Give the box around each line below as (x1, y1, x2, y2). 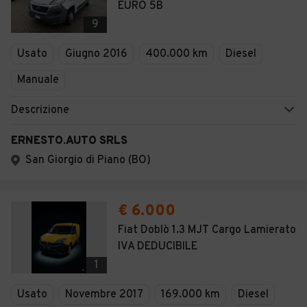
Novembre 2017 (65, 288, 143, 302)
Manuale (17, 73, 59, 87)
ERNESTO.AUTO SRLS (11, 134, 127, 148)
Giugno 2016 (65, 47, 127, 61)
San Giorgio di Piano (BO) (25, 153, 151, 167)
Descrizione (11, 103, 69, 117)
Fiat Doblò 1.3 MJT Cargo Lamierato (118, 223, 296, 237)
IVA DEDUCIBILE (118, 240, 197, 254)
